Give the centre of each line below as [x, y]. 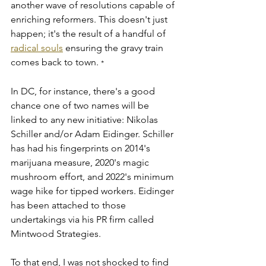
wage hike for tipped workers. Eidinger [94, 191]
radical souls [37, 47]
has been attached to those [69, 205]
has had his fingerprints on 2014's [82, 148]
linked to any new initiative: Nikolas [85, 119]
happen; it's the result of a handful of [89, 33]
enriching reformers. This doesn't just [90, 19]
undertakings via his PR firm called [83, 219]
